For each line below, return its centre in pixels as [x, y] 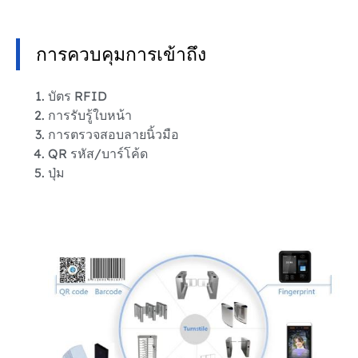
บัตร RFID [78, 95]
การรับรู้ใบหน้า [90, 115]
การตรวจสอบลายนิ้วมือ [113, 134]
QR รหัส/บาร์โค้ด [98, 153]
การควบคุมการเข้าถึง [121, 54]
